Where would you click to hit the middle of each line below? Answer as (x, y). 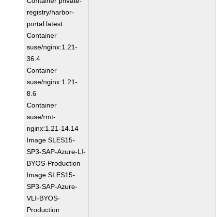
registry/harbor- (51, 12)
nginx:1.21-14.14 (53, 128)
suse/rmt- (41, 117)
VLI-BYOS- (44, 198)
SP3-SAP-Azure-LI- (56, 152)
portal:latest (45, 24)
